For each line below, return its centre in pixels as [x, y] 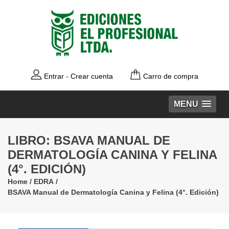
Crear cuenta [92, 76]
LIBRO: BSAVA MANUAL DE [89, 140]
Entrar [54, 76]
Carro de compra [171, 76]
